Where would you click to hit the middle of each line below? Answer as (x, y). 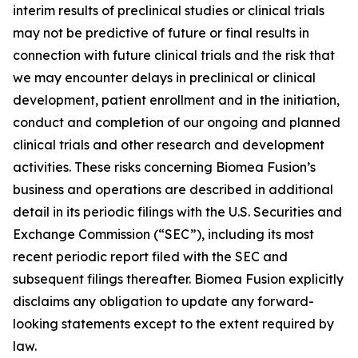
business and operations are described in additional (173, 189)
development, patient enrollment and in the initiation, (176, 100)
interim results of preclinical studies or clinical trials (169, 10)
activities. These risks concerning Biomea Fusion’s (164, 167)
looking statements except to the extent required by (173, 324)
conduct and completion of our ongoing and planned (177, 122)
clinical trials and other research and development (169, 145)
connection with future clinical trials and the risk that (174, 55)
